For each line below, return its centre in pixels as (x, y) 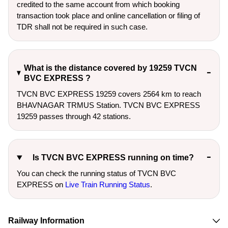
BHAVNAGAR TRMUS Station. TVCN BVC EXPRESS (108, 105)
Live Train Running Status (108, 184)
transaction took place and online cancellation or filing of (108, 16)
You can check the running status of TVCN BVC (96, 173)
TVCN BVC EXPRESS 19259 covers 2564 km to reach (109, 94)
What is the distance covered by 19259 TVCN (111, 68)
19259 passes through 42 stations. (74, 116)
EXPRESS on (41, 184)
